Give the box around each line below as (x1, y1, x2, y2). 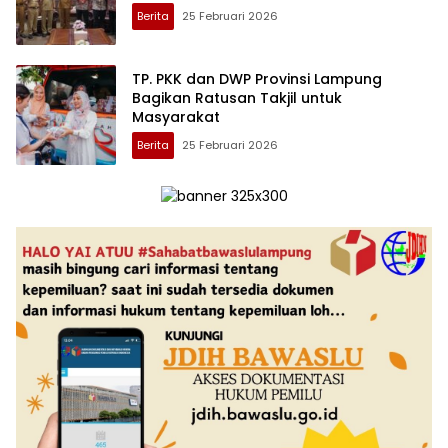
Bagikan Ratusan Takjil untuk (132, 88, 342, 109)
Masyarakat (132, 107, 220, 128)
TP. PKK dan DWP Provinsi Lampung (132, 69, 382, 90)
